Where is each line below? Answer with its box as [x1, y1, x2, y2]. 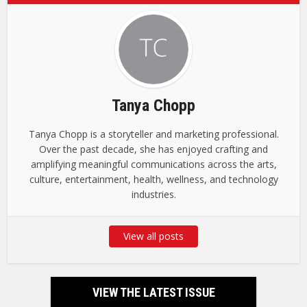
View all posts [123, 230, 184, 243]
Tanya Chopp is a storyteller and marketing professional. [28, 127, 279, 141]
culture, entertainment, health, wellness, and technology [29, 173, 278, 186]
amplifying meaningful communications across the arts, [30, 158, 277, 171]
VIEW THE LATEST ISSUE [92, 285, 215, 300]
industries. [131, 188, 176, 201]
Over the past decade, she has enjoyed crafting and [39, 143, 268, 156]
